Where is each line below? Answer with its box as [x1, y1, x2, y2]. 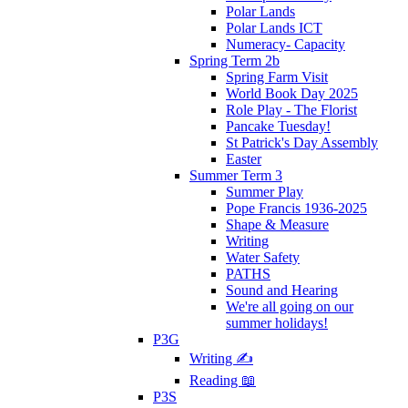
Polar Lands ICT [226, 19, 322, 36]
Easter [226, 150, 261, 167]
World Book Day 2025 [226, 85, 358, 101]
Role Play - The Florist [226, 101, 357, 117]
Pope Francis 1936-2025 [226, 199, 367, 216]
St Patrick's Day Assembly [226, 134, 378, 150]
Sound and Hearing [226, 281, 338, 298]
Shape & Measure [226, 216, 329, 232]
